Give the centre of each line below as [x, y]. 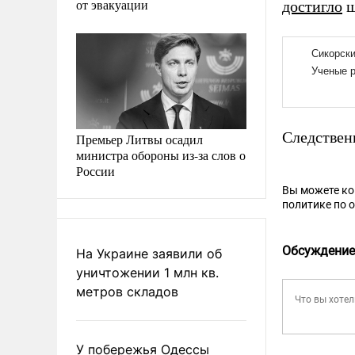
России [95, 170]
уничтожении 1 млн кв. [147, 272]
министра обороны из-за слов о [161, 155]
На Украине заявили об [149, 253]
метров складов [127, 291]
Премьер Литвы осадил [139, 139]
